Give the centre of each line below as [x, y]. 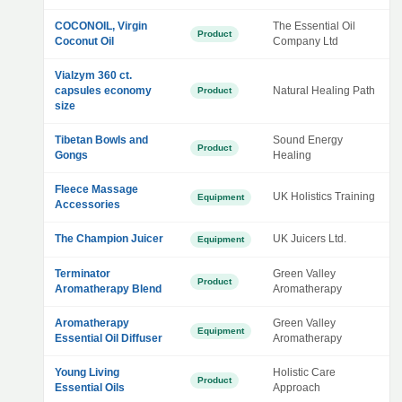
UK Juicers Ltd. [310, 239]
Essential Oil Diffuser [109, 338]
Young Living [87, 372]
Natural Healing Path [324, 91]
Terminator [83, 274]
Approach [297, 388]
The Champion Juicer [109, 239]
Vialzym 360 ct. [93, 75]
